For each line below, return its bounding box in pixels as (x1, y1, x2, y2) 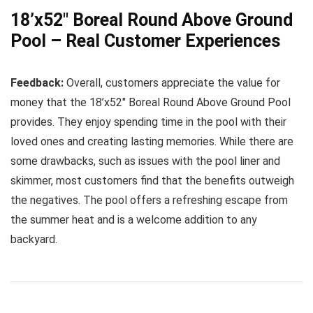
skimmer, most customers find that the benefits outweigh (10, 174, 294, 187)
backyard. (10, 233, 57, 246)
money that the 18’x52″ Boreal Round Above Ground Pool (10, 96, 291, 109)
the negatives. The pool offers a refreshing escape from (10, 194, 288, 207)
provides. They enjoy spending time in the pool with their (10, 115, 286, 129)
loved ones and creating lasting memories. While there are (10, 135, 293, 148)
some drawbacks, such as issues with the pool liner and (10, 154, 280, 168)
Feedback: (10, 76, 64, 89)
